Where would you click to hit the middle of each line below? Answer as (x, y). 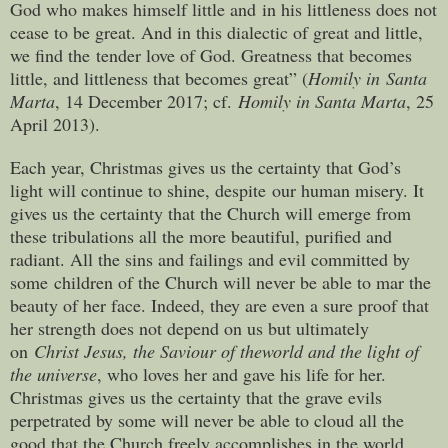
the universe (53, 373)
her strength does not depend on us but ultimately (189, 327)
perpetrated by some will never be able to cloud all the (207, 419)
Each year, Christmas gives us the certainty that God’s (205, 166)
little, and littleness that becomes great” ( (159, 77)
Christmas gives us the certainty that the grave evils (196, 396)
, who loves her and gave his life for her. (241, 373)
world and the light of (340, 350)
